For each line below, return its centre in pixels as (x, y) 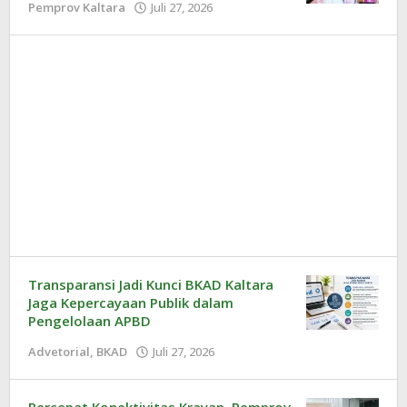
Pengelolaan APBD (89, 320)
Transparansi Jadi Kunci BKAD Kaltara (151, 284)
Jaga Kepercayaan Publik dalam (131, 302)
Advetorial (59, 351)
